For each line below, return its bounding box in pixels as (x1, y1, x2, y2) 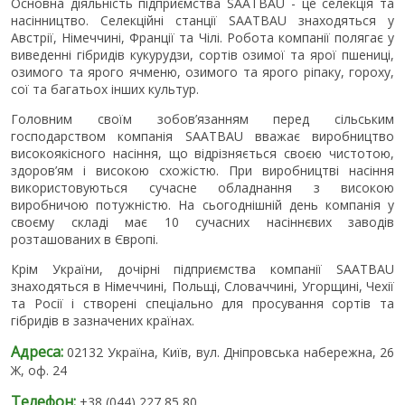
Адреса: (11, 341, 68, 362)
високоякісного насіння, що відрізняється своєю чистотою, (11, 144, 394, 162)
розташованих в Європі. (11, 230, 158, 248)
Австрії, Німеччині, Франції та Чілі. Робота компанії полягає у (11, 28, 394, 46)
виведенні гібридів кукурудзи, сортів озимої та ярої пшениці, (11, 45, 394, 63)
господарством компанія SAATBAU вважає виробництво (11, 127, 394, 145)
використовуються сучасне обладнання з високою (11, 178, 394, 196)
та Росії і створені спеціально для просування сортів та (11, 294, 394, 312)
